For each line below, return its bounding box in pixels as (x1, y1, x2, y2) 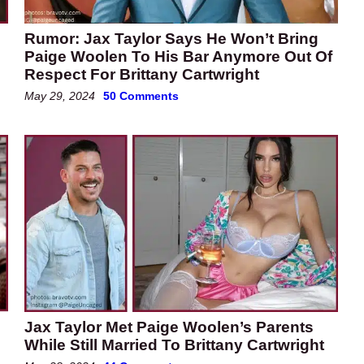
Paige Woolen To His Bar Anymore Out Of (24, 48, 332, 66)
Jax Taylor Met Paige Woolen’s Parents (24, 318, 314, 336)
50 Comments (103, 89, 179, 103)
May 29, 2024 (24, 89, 95, 103)
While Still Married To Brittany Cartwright (24, 336, 324, 354)
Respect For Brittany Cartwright (24, 66, 259, 84)
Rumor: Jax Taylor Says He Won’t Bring (24, 30, 318, 48)
